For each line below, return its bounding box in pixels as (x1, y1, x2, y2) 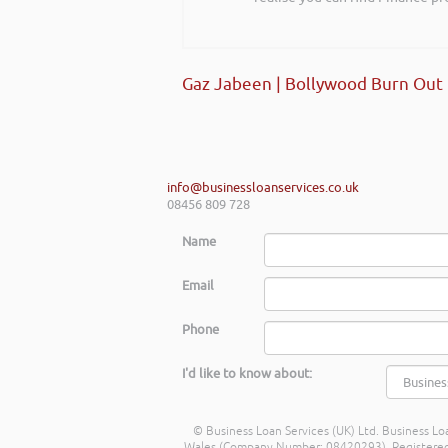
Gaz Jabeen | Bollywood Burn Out (182, 74, 443, 96)
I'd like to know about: (182, 365, 312, 383)
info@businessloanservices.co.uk (167, 179, 359, 197)
